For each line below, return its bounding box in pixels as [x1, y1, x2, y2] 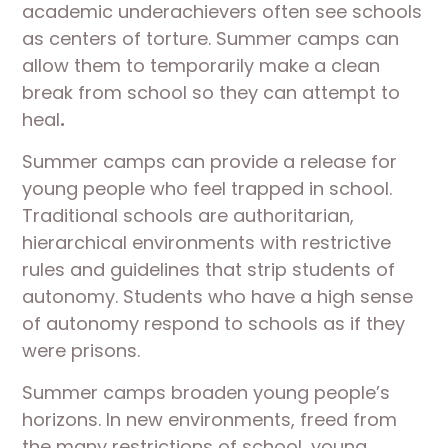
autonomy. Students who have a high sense [22, 284, 414, 309]
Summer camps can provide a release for [22, 149, 398, 174]
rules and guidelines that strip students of [22, 257, 396, 282]
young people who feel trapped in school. [22, 176, 393, 201]
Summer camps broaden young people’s [22, 380, 391, 405]
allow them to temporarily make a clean [22, 53, 381, 78]
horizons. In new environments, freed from [22, 407, 398, 432]
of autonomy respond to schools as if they [22, 311, 406, 336]
